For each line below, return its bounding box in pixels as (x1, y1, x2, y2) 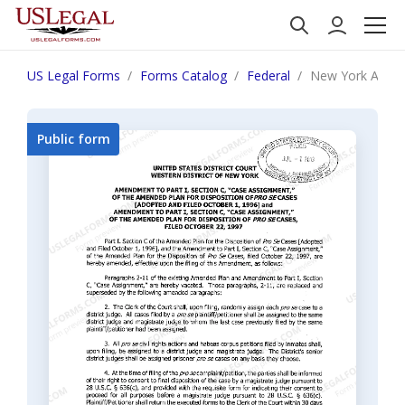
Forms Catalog (140, 67, 227, 84)
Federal (247, 67, 290, 84)
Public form (36, 130, 110, 147)
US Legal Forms (27, 67, 120, 84)
